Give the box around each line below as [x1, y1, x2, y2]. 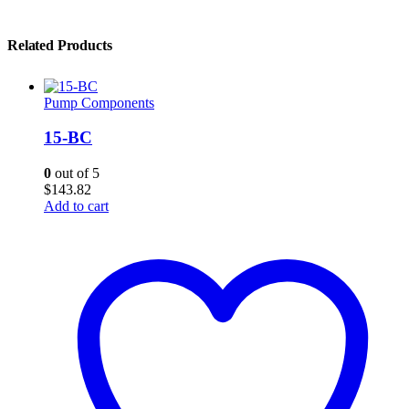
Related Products [7, 37, 112, 53]
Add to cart [44, 197, 109, 214]
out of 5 [51, 164, 100, 181]
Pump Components [44, 94, 154, 110]
